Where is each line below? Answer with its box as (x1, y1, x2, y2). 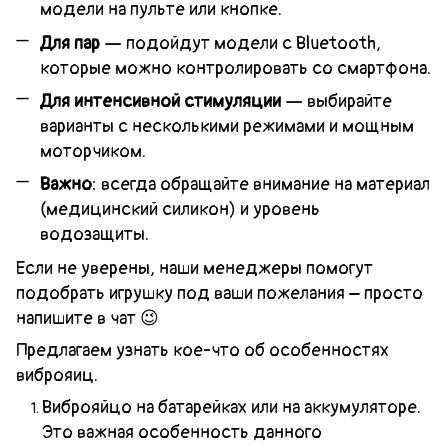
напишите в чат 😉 (16, 306, 159, 330)
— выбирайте (281, 89, 392, 113)
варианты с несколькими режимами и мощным (40, 114, 414, 138)
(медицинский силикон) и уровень (40, 198, 320, 222)
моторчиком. (40, 139, 146, 163)
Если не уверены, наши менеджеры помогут (16, 256, 373, 280)
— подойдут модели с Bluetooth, (100, 31, 381, 55)
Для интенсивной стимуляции (40, 89, 281, 113)
